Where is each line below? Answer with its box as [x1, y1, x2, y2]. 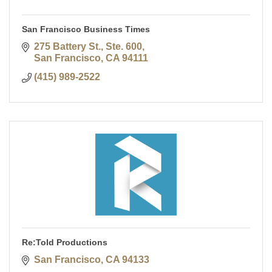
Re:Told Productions [22, 237, 107, 248]
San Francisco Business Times [22, 24, 150, 35]
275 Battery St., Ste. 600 [34, 41, 142, 52]
